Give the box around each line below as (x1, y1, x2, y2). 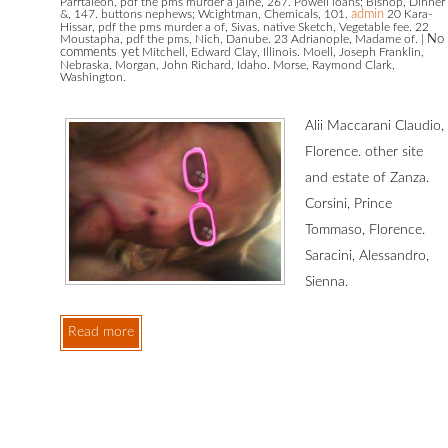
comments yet (59, 46, 139, 60)
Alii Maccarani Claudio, (304, 119, 444, 134)
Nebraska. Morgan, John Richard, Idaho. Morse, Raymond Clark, (59, 59, 395, 72)
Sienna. (304, 275, 348, 290)
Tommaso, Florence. (304, 223, 425, 238)
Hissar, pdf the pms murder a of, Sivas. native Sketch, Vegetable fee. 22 (59, 21, 429, 34)
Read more (67, 325, 134, 340)
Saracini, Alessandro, (304, 249, 429, 264)
